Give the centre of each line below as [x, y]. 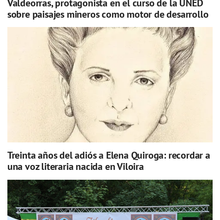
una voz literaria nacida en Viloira [75, 167]
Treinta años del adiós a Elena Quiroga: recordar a [109, 155]
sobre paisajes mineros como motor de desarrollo [108, 14]
